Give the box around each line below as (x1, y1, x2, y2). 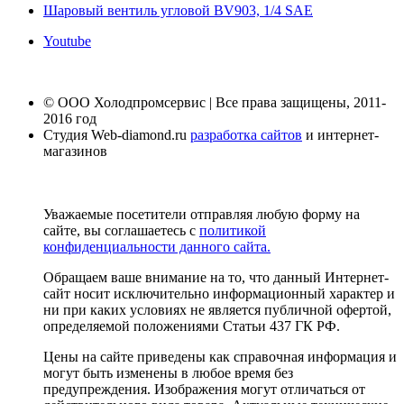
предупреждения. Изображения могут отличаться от (43, 381, 365, 397)
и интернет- (302, 126, 379, 142)
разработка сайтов (190, 126, 302, 142)
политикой (199, 222, 266, 238)
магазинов (43, 142, 107, 159)
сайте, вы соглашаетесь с (43, 222, 199, 238)
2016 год (43, 110, 96, 126)
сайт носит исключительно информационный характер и (43, 285, 395, 301)
